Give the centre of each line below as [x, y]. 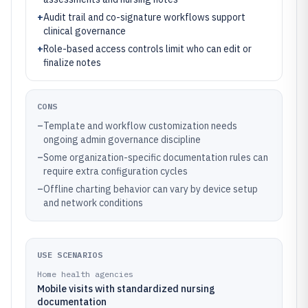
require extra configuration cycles [115, 171]
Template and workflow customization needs [140, 126]
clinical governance [85, 31]
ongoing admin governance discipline [122, 140]
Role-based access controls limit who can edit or [147, 49]
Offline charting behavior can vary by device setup [151, 189]
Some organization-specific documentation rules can [156, 157]
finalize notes [72, 63]
